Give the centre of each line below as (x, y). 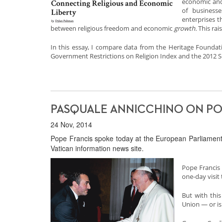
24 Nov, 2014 (71, 124)
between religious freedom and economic (112, 28)
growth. (186, 28)
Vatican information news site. (97, 148)
